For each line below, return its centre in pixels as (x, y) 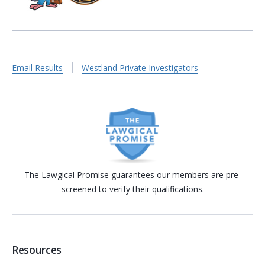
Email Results (37, 68)
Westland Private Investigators (140, 68)
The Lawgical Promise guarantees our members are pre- (132, 174)
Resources (37, 250)
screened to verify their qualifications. (132, 189)
